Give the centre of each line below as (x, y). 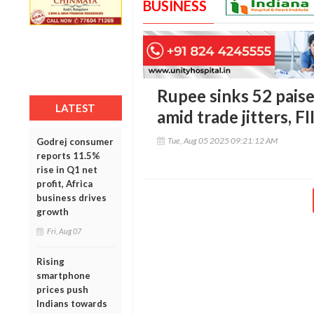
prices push (62, 289)
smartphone (63, 275)
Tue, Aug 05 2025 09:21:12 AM (222, 141)
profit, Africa (64, 183)
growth (53, 211)
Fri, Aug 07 (64, 231)
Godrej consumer (75, 141)
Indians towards (72, 303)
